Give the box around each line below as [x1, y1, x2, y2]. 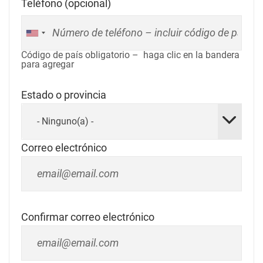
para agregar [21, 59, 74, 70]
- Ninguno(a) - [37, 116, 93, 127]
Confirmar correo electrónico [21, 211, 154, 223]
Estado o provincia [21, 89, 106, 101]
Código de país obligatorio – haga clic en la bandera [21, 49, 240, 60]
